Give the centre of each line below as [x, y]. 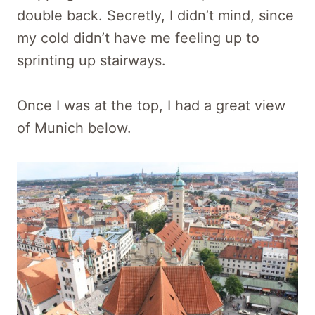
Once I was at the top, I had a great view [151, 106]
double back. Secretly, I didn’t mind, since [155, 16]
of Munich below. [74, 128]
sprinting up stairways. [91, 61]
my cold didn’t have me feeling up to [138, 38]
